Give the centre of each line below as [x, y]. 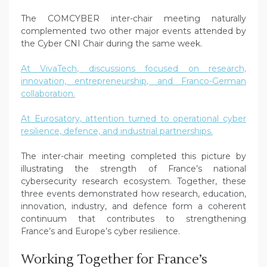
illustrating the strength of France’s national [133, 169]
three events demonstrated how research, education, [133, 194]
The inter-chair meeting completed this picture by [133, 156]
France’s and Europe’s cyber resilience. [100, 232]
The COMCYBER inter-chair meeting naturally [133, 19]
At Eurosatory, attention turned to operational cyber [133, 119]
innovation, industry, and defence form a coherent [133, 207]
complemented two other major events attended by [133, 31]
